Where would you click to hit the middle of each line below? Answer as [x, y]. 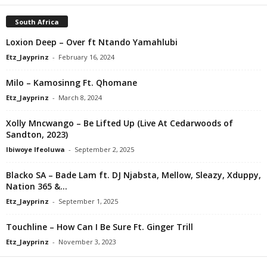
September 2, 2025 [104, 149]
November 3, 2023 [87, 241]
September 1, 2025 [88, 201]
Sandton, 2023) [37, 134]
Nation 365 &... [37, 186]
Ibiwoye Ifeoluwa [35, 149]
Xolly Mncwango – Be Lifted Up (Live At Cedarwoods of [119, 123]
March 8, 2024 [80, 97]
